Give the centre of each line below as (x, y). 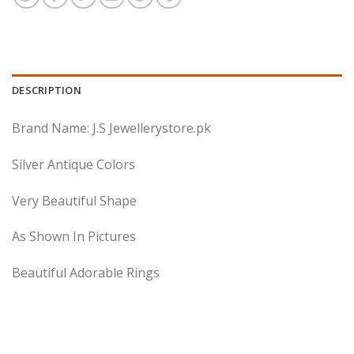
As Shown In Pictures (74, 237)
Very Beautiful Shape (74, 200)
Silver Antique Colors (73, 164)
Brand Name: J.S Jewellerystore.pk (111, 128)
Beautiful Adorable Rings (86, 273)
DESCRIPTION (47, 90)
